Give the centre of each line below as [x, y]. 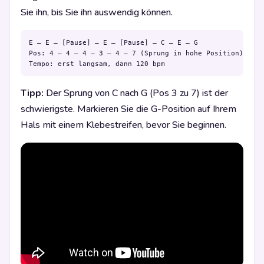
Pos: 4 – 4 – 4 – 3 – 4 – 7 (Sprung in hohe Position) [136, 53]
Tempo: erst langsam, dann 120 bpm [97, 64]
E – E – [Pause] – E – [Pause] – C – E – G [113, 43]
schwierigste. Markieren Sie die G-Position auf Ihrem [128, 109]
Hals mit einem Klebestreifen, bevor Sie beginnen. [123, 125]
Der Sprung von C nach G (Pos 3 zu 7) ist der [136, 93]
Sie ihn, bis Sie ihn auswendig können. [97, 13]
